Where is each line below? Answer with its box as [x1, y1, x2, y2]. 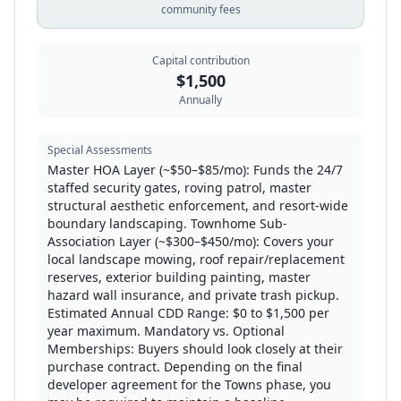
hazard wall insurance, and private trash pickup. [47, 286, 339, 303]
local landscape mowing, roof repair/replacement [47, 251, 345, 268]
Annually [179, 92, 222, 107]
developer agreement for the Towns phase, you [47, 376, 331, 393]
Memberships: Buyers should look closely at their [47, 340, 343, 357]
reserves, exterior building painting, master [47, 269, 311, 286]
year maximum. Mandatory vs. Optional [47, 322, 285, 339]
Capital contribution [151, 53, 250, 68]
